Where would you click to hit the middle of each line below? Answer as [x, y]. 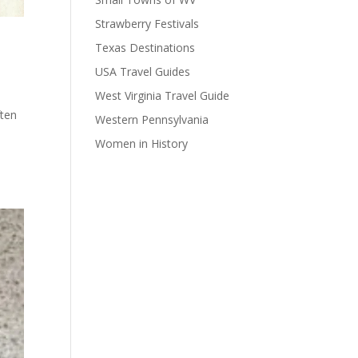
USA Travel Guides [143, 72]
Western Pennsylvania [152, 119]
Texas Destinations [145, 48]
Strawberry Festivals [147, 24]
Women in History [142, 143]
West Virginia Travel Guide [163, 95]
